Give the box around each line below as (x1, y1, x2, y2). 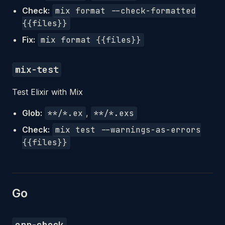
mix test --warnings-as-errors (55, 125, 201, 135)
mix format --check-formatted (55, 6, 196, 16)
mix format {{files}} (41, 35, 141, 45)
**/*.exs (94, 108, 134, 119)
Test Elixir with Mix (12, 87, 83, 97)
